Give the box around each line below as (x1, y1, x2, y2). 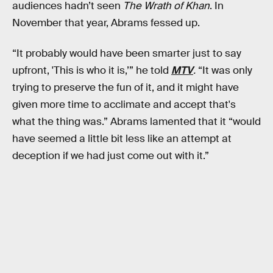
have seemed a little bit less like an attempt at (12, 132, 232, 145)
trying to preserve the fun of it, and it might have (12, 80, 239, 94)
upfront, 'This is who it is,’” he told (12, 63, 171, 77)
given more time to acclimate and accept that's (12, 97, 236, 111)
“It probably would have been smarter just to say (12, 46, 241, 60)
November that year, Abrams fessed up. (12, 16, 200, 30)
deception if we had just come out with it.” (12, 149, 209, 162)
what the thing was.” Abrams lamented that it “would (12, 115, 261, 128)
